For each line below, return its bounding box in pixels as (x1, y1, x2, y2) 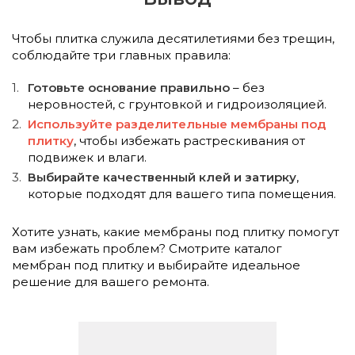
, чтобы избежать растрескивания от (74, 133, 305, 148)
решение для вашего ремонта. (12, 274, 209, 289)
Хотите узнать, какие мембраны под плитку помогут (12, 224, 339, 239)
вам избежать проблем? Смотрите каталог (12, 241, 282, 256)
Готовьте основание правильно (28, 80, 230, 95)
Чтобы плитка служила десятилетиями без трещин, (12, 31, 334, 46)
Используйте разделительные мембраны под (28, 116, 326, 132)
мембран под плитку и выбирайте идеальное (12, 258, 300, 273)
